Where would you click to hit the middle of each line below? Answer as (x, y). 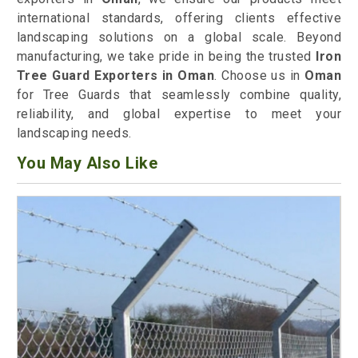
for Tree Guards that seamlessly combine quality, (179, 95)
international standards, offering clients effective (179, 18)
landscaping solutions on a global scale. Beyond (179, 38)
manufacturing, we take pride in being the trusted (166, 57)
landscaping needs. (74, 133)
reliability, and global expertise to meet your (179, 114)
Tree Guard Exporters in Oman (115, 76)
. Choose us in (260, 76)
